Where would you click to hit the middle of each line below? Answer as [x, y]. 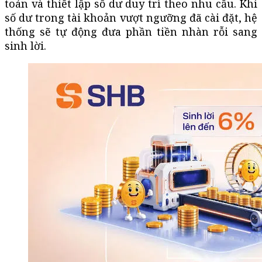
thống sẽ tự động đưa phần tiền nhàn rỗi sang [131, 31]
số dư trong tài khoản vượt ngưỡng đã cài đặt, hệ [131, 17]
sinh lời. [25, 45]
